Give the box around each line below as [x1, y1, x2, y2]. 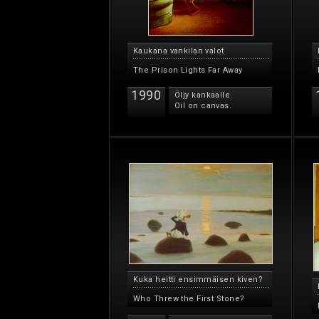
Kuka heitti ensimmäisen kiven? [133, 275, 263, 284]
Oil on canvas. [174, 101, 232, 110]
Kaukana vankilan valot [133, 46, 224, 56]
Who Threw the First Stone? [133, 294, 245, 303]
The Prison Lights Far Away [133, 66, 243, 75]
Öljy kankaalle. [174, 90, 233, 100]
